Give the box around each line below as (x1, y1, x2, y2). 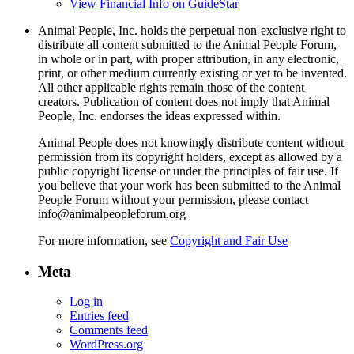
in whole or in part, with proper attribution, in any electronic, (38, 51, 339, 66)
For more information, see (38, 233, 170, 247)
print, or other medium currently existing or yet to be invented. (38, 66, 347, 80)
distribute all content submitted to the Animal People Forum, (38, 37, 337, 51)
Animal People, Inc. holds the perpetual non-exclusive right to (38, 23, 346, 37)
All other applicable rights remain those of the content (38, 80, 304, 94)
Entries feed (70, 309, 129, 323)
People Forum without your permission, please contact (38, 192, 308, 206)
